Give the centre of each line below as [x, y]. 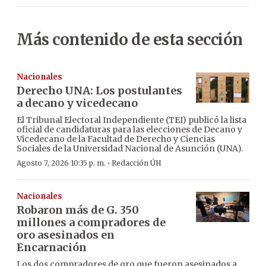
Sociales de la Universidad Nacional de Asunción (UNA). [130, 149]
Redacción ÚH [137, 163]
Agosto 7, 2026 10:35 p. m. [61, 163]
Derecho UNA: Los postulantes [99, 91]
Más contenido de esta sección [130, 40]
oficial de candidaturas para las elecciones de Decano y [129, 130]
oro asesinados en [66, 235]
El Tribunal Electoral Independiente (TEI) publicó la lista [132, 120]
